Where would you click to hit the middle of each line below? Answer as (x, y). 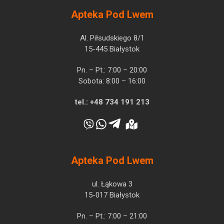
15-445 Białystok (112, 49)
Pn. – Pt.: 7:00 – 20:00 (112, 70)
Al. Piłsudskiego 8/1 (112, 38)
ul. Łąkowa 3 (112, 184)
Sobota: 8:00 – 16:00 (112, 81)
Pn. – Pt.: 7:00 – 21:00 (112, 216)
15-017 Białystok (112, 195)
